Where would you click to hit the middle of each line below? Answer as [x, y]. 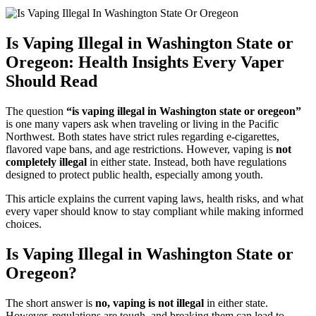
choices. [24, 224]
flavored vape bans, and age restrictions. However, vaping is [141, 150]
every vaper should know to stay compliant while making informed [154, 212]
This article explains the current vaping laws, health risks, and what [154, 199]
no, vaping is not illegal [150, 303]
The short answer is [50, 303]
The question [36, 111]
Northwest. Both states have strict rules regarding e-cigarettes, [142, 137]
